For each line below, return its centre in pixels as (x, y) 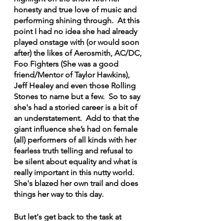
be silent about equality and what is (76, 161)
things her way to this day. (59, 194)
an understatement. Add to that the (77, 118)
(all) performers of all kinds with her (76, 140)
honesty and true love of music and (76, 9)
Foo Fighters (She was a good (67, 64)
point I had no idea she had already (76, 31)
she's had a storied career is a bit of (76, 107)
